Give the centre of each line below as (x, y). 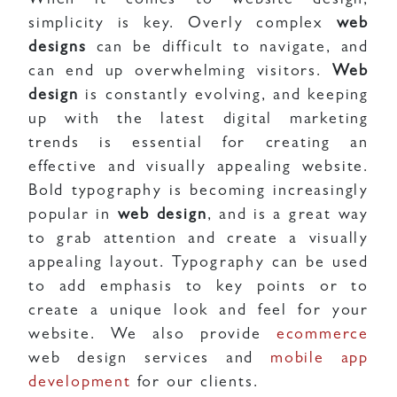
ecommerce (322, 336)
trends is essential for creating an (198, 144)
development (80, 384)
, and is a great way (288, 216)
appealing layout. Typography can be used (198, 264)
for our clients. (195, 384)
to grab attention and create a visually (198, 240)
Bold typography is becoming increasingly (198, 192)
